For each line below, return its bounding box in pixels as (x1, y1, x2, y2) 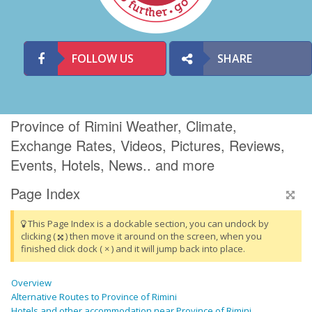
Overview (11, 276, 52, 290)
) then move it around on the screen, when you (63, 230, 262, 243)
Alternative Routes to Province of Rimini (11, 290, 177, 304)
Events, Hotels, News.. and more (10, 155, 214, 175)
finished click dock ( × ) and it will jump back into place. (21, 242, 245, 256)
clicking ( (21, 230, 58, 243)
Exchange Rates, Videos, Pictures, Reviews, (10, 135, 285, 156)
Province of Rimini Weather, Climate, (10, 116, 237, 136)
